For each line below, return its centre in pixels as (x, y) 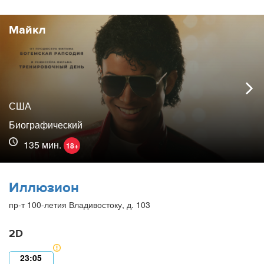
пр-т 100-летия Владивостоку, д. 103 (80, 204)
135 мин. (44, 144)
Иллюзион (44, 187)
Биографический (46, 124)
